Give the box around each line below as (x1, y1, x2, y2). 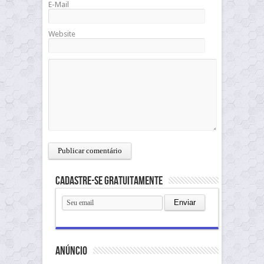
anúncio (55, 244, 87, 258)
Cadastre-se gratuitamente (55, 174, 163, 188)
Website (48, 29, 75, 38)
